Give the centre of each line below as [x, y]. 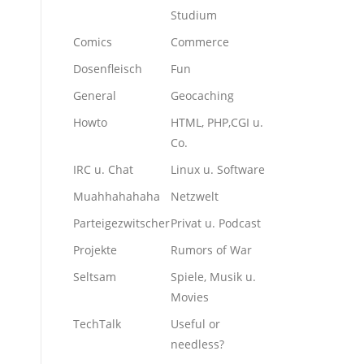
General [95, 96]
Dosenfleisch [108, 69]
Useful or [195, 324]
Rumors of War [211, 250]
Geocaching [202, 96]
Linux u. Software [218, 170]
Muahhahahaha [117, 197]
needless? [197, 344]
